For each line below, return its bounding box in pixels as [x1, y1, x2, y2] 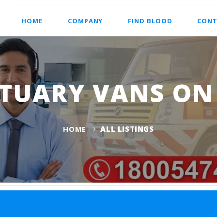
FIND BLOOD [128, 16, 172, 25]
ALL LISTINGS [100, 124, 154, 134]
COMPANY [68, 16, 103, 25]
